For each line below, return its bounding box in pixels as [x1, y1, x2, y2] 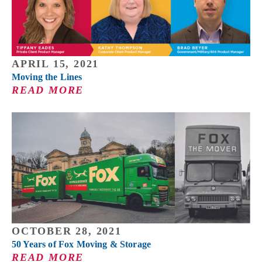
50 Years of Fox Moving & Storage [12, 239, 151, 249]
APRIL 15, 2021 [12, 57, 99, 70]
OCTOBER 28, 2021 [12, 225, 122, 237]
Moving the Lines [12, 71, 82, 82]
